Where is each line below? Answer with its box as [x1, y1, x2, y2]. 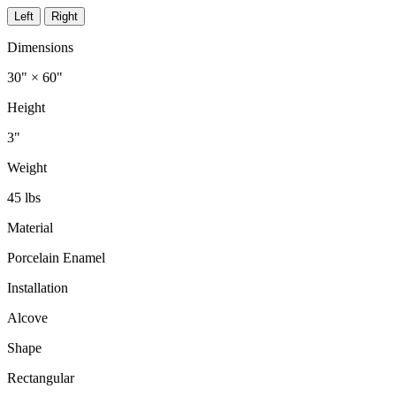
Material [7, 219, 53, 235]
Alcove [7, 309, 48, 325]
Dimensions [7, 39, 73, 55]
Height [7, 99, 45, 115]
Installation [7, 279, 68, 295]
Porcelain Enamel [7, 249, 105, 265]
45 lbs [7, 189, 41, 205]
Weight [7, 159, 47, 175]
